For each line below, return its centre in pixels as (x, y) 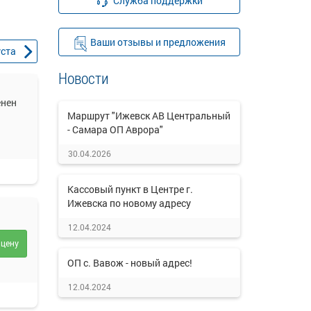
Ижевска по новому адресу (129, 203)
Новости (83, 78)
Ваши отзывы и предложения (158, 42)
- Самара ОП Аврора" (115, 129)
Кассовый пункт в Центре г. (130, 189)
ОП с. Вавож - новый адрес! (129, 263)
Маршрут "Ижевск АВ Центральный (149, 116)
